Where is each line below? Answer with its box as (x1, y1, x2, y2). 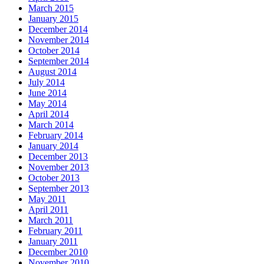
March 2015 (28, 3, 74, 14)
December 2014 (28, 24, 88, 35)
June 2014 (28, 88, 67, 98)
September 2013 (28, 183, 89, 194)
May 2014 (28, 98, 67, 109)
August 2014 (28, 67, 77, 77)
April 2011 (28, 204, 68, 215)
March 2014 (28, 120, 74, 130)
